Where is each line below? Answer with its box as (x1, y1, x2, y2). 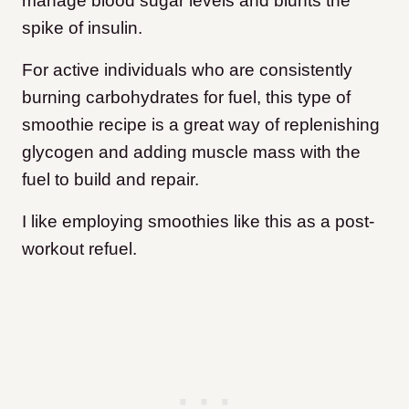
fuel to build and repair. (22, 169, 204, 189)
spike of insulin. (22, 17, 147, 37)
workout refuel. (22, 238, 142, 258)
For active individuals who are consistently (22, 59, 352, 79)
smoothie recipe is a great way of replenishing (22, 114, 380, 134)
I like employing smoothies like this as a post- (22, 211, 374, 231)
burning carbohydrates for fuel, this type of (22, 87, 351, 107)
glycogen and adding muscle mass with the (22, 142, 361, 162)
